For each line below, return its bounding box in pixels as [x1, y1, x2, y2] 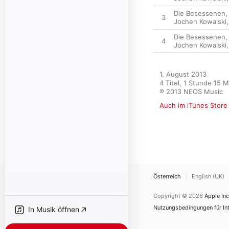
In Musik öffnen [28, 205, 79, 214]
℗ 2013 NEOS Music [159, 87, 223, 96]
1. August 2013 [159, 70, 207, 78]
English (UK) [192, 173, 224, 180]
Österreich [153, 173, 181, 180]
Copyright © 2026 [153, 192, 203, 199]
